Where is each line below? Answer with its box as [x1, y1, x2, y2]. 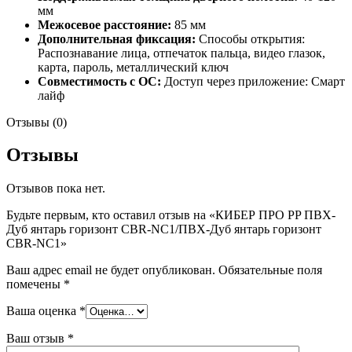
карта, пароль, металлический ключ [38, 60, 229, 74]
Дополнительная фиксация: [38, 31, 196, 46]
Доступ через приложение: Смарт [161, 74, 345, 88]
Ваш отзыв [6, 332, 68, 346]
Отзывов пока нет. [6, 181, 105, 196]
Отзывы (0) [6, 115, 67, 129]
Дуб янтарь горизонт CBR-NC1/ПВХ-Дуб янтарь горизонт [6, 222, 321, 236]
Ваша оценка [6, 304, 79, 318]
